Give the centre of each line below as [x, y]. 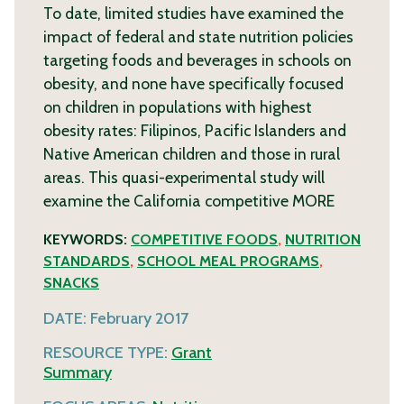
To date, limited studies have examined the [193, 14]
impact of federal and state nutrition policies [198, 37]
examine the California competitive [168, 201]
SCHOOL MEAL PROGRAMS [228, 261]
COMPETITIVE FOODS [204, 239]
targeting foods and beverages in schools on [197, 60]
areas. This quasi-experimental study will [184, 178]
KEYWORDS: [87, 239]
